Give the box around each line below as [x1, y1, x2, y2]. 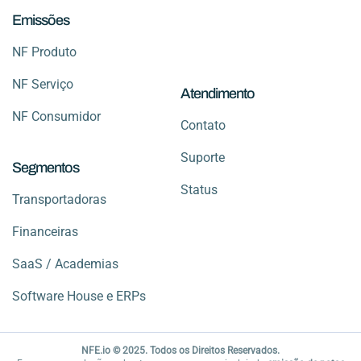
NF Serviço [12, 76, 73, 92]
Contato [180, 118, 226, 134]
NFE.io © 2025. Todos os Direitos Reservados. [81, 344, 280, 356]
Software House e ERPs [12, 288, 146, 304]
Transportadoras [12, 191, 106, 207]
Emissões [12, 11, 69, 28]
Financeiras [12, 223, 78, 239]
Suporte [180, 150, 225, 166]
